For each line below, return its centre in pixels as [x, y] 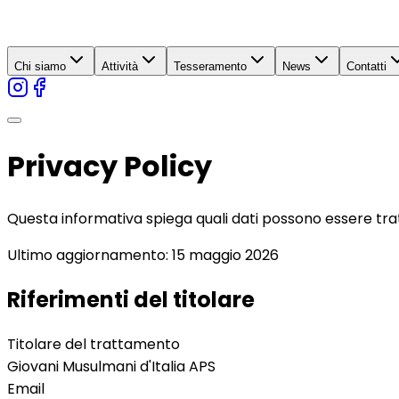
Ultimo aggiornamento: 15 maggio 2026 [143, 255]
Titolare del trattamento [94, 344]
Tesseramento [210, 66]
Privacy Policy [110, 167]
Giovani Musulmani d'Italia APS [111, 366]
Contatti [366, 66]
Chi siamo [40, 66]
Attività [120, 66]
